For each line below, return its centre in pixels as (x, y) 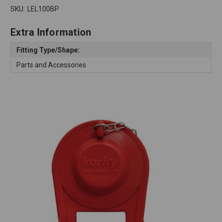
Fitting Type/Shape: (48, 50)
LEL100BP (43, 9)
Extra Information (51, 32)
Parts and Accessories (51, 65)
